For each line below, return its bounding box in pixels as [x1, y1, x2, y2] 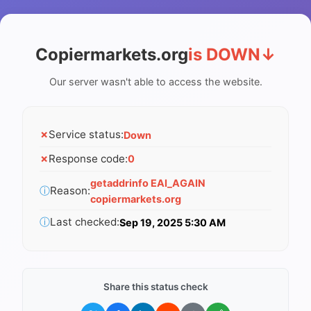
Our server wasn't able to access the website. [49, 75, 262, 87]
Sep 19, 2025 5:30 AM [119, 216, 226, 228]
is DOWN [187, 44, 260, 65]
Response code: [49, 151, 128, 165]
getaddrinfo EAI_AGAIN [90, 176, 205, 189]
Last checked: [50, 215, 119, 229]
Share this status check [103, 280, 208, 292]
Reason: [50, 183, 90, 197]
